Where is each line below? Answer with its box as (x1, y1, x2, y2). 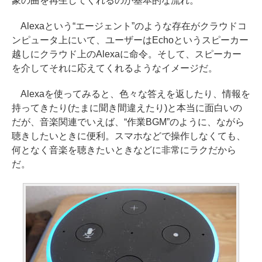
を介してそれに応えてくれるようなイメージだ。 (12, 63, 218, 73)
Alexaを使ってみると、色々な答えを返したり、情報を (12, 89, 250, 99)
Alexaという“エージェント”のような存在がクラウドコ (12, 21, 247, 31)
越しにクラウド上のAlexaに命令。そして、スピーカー (12, 49, 242, 59)
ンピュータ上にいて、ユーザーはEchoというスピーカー (12, 35, 249, 45)
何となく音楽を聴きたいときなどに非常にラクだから (12, 145, 236, 155)
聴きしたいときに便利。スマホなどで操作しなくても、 (12, 131, 246, 141)
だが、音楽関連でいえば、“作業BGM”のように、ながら (12, 117, 244, 127)
